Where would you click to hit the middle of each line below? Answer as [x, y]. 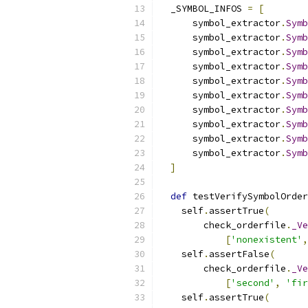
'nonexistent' [267, 240]
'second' [253, 283]
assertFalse [239, 254]
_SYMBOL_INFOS [203, 9]
